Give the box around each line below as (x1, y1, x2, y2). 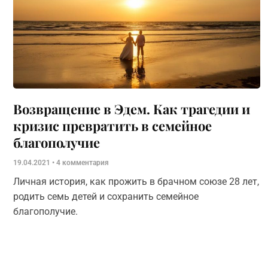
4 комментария (54, 159, 109, 167)
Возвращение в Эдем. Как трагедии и (13, 100, 250, 118)
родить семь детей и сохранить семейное (13, 191, 199, 202)
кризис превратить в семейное (13, 117, 212, 135)
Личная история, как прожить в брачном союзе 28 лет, (13, 176, 259, 187)
